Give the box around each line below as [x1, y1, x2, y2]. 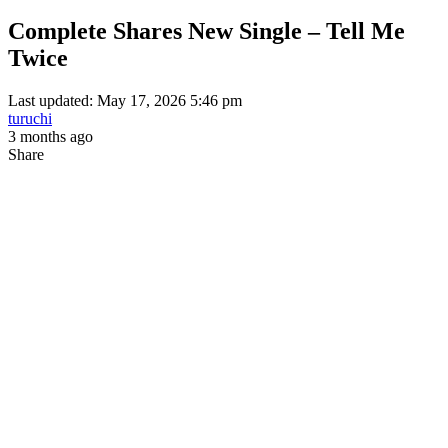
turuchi [8, 109, 52, 127]
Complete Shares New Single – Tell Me [8, 17, 405, 44]
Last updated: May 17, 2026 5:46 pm [8, 91, 242, 109]
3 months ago [8, 127, 93, 145]
